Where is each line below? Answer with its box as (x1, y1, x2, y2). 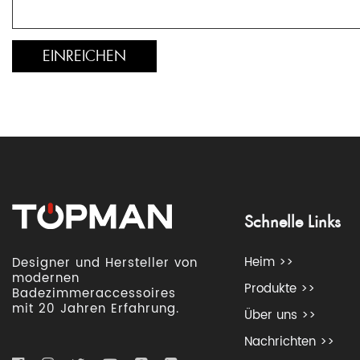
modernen (12, 268, 80, 289)
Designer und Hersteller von (12, 253, 198, 274)
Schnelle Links (244, 211, 342, 233)
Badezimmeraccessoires (12, 284, 176, 305)
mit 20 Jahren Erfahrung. (12, 299, 179, 320)
